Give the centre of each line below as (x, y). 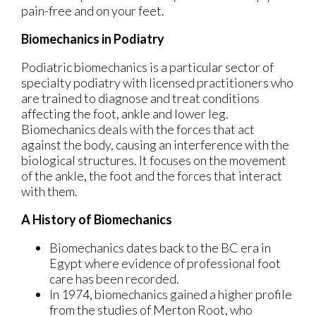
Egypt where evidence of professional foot (165, 263)
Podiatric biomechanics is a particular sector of (147, 67)
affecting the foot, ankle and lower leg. (125, 113)
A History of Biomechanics (97, 219)
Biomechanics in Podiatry (93, 38)
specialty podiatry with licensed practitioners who (157, 82)
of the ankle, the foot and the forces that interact (152, 175)
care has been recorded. (114, 278)
